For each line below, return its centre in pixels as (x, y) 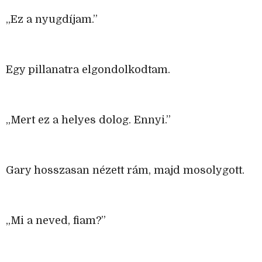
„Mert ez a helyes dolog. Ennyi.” (88, 120)
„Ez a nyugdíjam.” (52, 20)
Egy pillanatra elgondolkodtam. (88, 70)
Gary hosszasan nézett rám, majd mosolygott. (125, 170)
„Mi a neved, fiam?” (56, 221)
